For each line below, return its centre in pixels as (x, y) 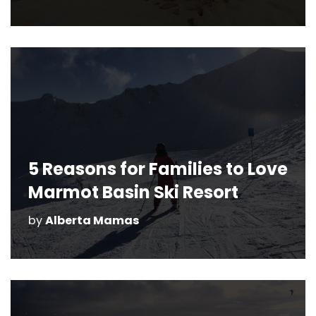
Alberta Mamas (92, 220)
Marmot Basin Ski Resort (133, 192)
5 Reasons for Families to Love (158, 169)
